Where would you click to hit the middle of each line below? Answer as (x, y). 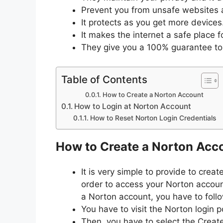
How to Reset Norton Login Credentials (153, 118)
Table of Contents (104, 79)
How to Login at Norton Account (133, 106)
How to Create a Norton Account (153, 94)
